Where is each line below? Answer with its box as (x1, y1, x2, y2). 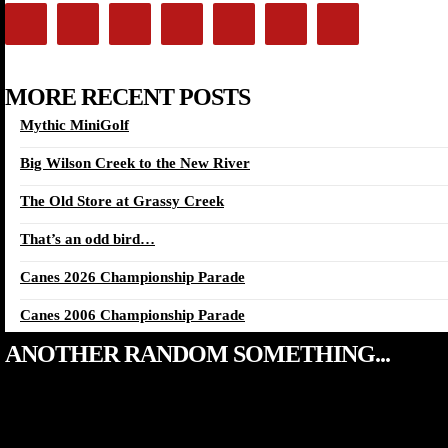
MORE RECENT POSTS (5, 84, 250, 111)
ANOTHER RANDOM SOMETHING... (5, 341, 390, 368)
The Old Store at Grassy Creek (20, 193, 224, 210)
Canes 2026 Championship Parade (20, 269, 245, 286)
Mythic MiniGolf (20, 117, 129, 134)
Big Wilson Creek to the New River (20, 155, 250, 172)
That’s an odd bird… (20, 231, 155, 248)
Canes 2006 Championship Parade (20, 307, 245, 324)
